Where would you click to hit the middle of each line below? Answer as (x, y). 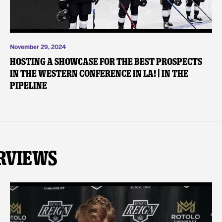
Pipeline (28, 85)
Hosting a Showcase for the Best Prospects (106, 62)
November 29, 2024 (38, 48)
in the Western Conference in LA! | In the (99, 74)
